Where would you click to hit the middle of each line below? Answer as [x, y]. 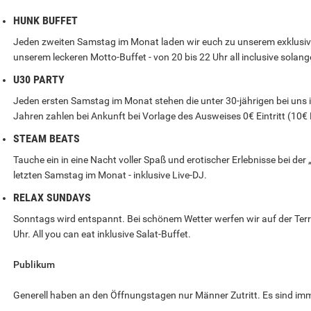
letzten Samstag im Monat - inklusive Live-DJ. [110, 175]
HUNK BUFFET [45, 20]
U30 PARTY [39, 79]
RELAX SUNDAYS [52, 197]
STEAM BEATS [46, 138]
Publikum [34, 264]
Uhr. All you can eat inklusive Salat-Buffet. [102, 234]
